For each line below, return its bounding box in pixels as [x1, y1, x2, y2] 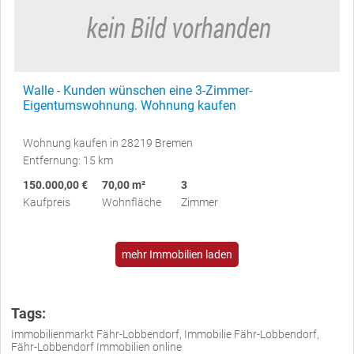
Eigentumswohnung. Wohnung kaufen [23, 97, 236, 113]
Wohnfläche [102, 195, 161, 209]
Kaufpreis [23, 195, 70, 209]
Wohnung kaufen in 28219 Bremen [23, 136, 193, 149]
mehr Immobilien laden [122, 247, 232, 261]
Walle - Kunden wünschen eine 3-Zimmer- [23, 82, 252, 98]
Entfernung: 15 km [23, 153, 113, 167]
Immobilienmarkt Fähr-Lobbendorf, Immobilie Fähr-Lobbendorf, [11, 327, 319, 341]
